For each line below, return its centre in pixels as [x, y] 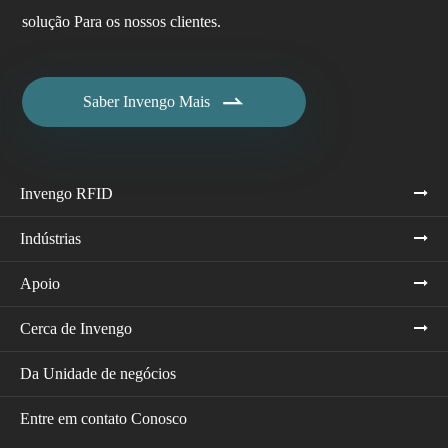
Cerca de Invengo [76, 328]
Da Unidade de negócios [98, 373]
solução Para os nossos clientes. [121, 21]
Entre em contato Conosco [103, 418]
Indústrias [50, 238]
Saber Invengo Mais [146, 101]
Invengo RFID [66, 193]
